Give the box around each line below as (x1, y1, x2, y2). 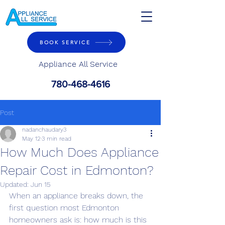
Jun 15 (31, 180, 51, 188)
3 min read (42, 135, 71, 142)
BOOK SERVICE (40, 39, 90, 46)
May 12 (22, 135, 41, 142)
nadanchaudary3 (22, 126, 66, 133)
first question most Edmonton (9, 203, 122, 212)
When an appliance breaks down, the (9, 191, 146, 200)
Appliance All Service (38, 59, 118, 69)
